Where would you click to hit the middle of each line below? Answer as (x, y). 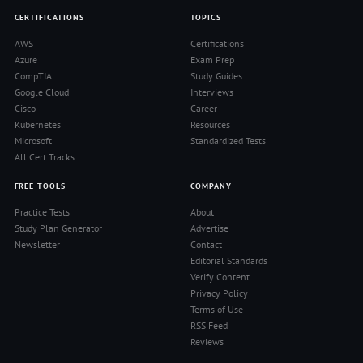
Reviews (207, 342)
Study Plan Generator (58, 228)
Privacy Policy (219, 293)
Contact (206, 244)
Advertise (209, 228)
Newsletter (37, 244)
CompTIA (33, 76)
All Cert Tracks (44, 157)
